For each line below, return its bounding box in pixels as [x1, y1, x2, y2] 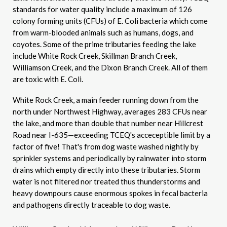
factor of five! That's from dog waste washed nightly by [13, 142, 199, 151]
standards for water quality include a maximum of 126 [13, 5, 192, 14]
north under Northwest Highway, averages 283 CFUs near [13, 107, 207, 116]
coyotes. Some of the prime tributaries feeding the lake [13, 40, 196, 49]
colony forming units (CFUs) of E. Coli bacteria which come [13, 16, 208, 25]
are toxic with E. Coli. [13, 74, 83, 84]
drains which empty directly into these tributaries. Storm [13, 165, 200, 174]
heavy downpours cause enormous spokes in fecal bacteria [13, 188, 208, 198]
